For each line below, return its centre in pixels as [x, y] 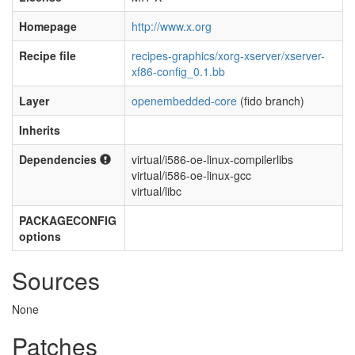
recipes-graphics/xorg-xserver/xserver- [228, 55]
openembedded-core [184, 101]
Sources [56, 280]
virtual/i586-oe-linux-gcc [191, 175]
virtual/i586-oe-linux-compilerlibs [212, 159]
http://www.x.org [172, 26]
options [40, 236]
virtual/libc [157, 191]
